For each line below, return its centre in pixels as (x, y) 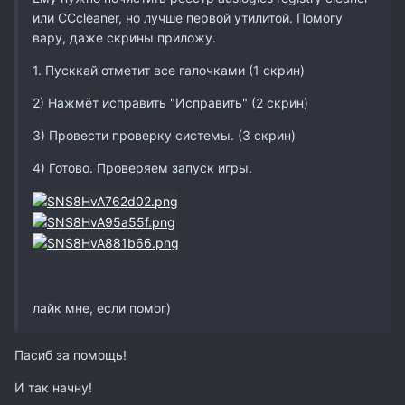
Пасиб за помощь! (71, 355)
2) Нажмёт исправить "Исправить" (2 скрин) (170, 102)
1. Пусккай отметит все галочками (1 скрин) (169, 70)
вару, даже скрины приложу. (124, 37)
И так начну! (53, 388)
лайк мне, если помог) (102, 308)
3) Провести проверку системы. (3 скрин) (164, 135)
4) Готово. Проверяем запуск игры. (142, 167)
